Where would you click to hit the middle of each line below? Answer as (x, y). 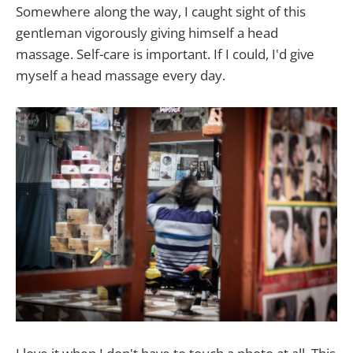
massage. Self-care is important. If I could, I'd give (165, 54)
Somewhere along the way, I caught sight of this (161, 11)
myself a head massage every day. (121, 75)
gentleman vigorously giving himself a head (147, 32)
